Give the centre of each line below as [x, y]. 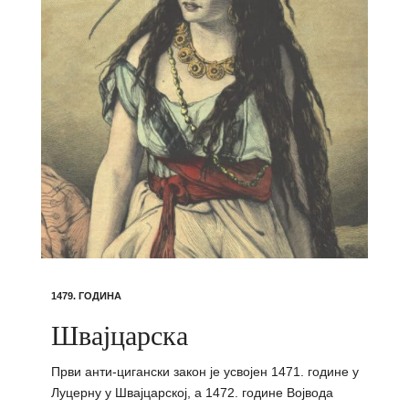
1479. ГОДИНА [86, 295]
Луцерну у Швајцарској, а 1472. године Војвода [192, 392]
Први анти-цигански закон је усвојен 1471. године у [204, 371]
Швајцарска [119, 334]
